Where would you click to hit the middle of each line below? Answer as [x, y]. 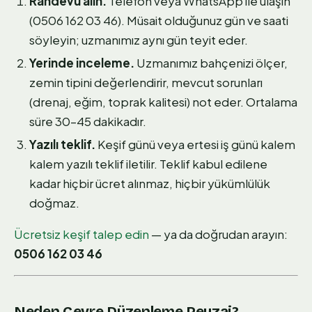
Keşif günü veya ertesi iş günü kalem [195, 144]
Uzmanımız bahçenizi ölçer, [211, 62]
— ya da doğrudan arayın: [218, 234]
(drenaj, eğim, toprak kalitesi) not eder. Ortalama [163, 101]
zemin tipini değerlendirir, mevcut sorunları [146, 82]
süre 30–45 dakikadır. [88, 121]
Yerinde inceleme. [82, 62]
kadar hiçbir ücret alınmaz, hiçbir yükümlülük [150, 183]
